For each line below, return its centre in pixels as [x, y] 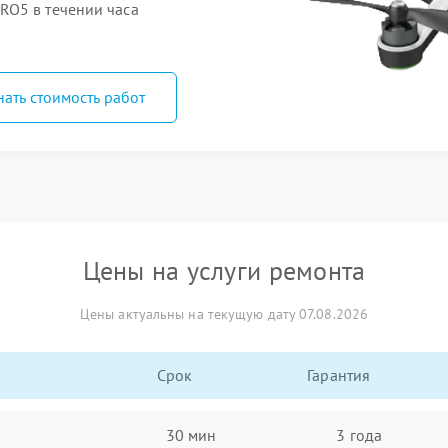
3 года [359, 434]
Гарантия [339, 375]
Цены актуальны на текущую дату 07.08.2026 [224, 314]
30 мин [191, 434]
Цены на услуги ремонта [224, 270]
